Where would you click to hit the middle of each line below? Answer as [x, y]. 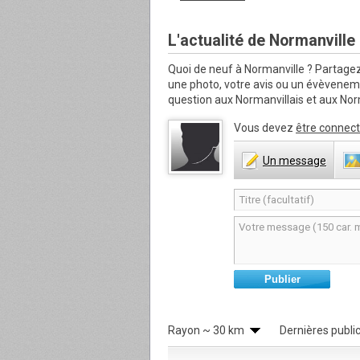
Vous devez [265, 128]
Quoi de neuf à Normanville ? [241, 69]
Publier [282, 279]
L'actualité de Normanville [262, 41]
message [303, 161]
